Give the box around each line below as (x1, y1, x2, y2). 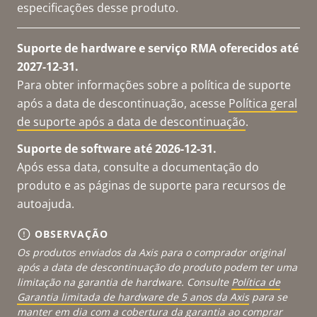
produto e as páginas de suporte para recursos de (17, 177, 286, 193)
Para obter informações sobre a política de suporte (17, 76, 291, 93)
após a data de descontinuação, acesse (17, 95, 229, 111)
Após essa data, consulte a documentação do (17, 158, 259, 175)
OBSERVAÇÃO (35, 226, 108, 241)
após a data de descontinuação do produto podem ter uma (17, 260, 297, 274)
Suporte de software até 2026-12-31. (17, 140, 217, 156)
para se (249, 289, 287, 304)
